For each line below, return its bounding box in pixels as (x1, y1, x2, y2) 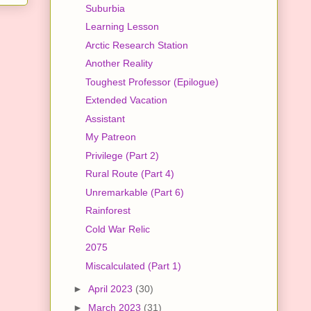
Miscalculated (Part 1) (85, 260, 181, 271)
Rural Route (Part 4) (85, 168, 174, 180)
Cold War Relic (85, 223, 150, 235)
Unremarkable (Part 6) (85, 186, 184, 198)
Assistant (85, 112, 125, 124)
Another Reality (85, 58, 153, 69)
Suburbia (85, 2, 125, 14)
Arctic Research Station (85, 39, 188, 51)
